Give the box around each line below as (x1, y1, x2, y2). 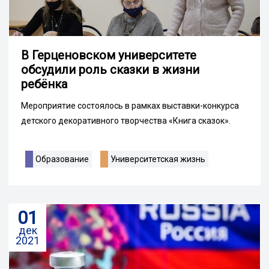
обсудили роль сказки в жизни (21, 62, 199, 77)
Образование (35, 154, 89, 165)
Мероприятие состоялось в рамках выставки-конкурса (21, 101, 239, 111)
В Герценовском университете (21, 48, 196, 63)
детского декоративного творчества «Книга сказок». (21, 116, 231, 126)
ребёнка (21, 77, 67, 92)
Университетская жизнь (110, 154, 205, 165)
